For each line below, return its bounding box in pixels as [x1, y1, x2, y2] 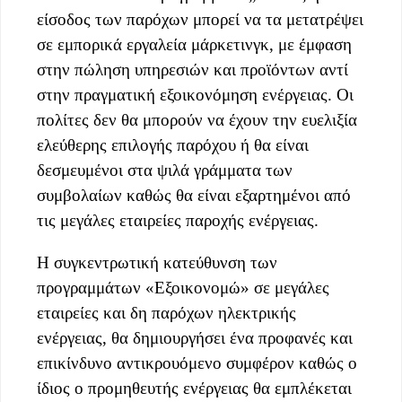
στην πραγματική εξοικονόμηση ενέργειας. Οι [37, 84, 354, 104]
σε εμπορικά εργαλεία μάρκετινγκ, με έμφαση [37, 34, 352, 54]
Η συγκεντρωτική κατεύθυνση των [37, 252, 277, 272]
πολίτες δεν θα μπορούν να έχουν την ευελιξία [37, 109, 357, 129]
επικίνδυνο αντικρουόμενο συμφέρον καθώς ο [37, 353, 357, 372]
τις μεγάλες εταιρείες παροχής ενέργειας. [37, 210, 319, 230]
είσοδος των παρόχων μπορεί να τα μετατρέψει [37, 9, 363, 29]
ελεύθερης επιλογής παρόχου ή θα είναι [37, 135, 309, 154]
